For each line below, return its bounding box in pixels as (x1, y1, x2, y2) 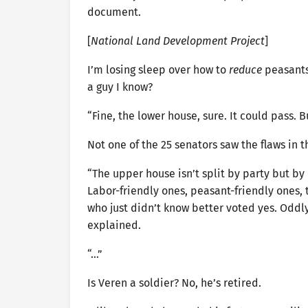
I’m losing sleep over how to (87, 63, 229, 76)
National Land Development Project (91, 34, 265, 47)
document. (87, 5, 141, 19)
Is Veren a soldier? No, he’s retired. (87, 276, 261, 289)
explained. (87, 218, 141, 232)
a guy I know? (87, 80, 153, 93)
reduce (229, 63, 262, 76)
